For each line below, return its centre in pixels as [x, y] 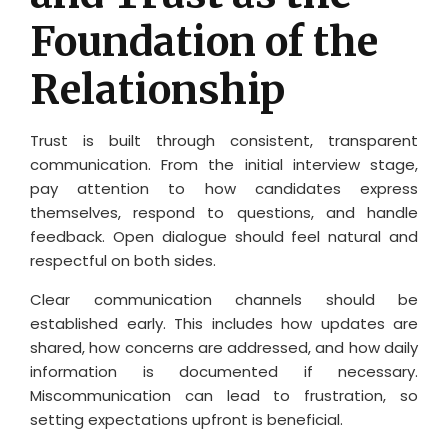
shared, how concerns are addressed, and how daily [224, 347]
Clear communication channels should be [224, 299]
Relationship [157, 89]
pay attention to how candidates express [224, 188]
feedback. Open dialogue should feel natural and [224, 236]
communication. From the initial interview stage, [224, 164]
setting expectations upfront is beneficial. [186, 419]
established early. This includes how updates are [224, 323]
